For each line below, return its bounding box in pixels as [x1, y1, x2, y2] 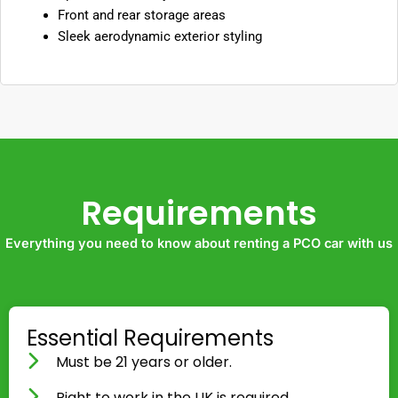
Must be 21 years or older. [56, 352, 233, 373]
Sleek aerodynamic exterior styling [57, 28, 262, 45]
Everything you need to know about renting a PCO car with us [5, 235, 393, 252]
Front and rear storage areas [57, 7, 226, 24]
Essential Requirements [27, 323, 274, 354]
